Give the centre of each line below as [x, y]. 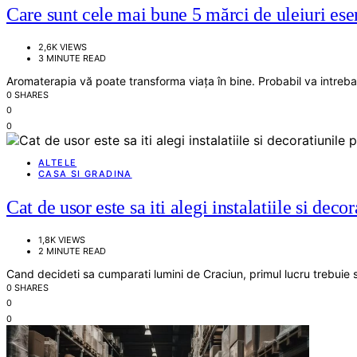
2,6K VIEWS [63, 47]
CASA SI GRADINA [85, 174]
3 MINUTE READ [72, 59]
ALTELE [58, 163]
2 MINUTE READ [72, 251]
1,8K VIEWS [62, 240]
